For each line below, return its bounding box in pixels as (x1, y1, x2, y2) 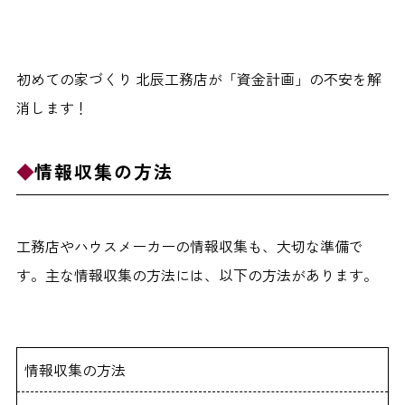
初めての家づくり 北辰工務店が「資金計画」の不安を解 (15, 67, 381, 89)
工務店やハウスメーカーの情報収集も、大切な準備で (15, 234, 363, 257)
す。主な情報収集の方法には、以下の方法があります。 (15, 263, 378, 286)
